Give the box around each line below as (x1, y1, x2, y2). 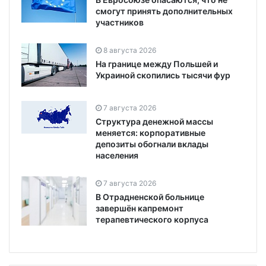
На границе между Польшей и (96, 58, 218, 69)
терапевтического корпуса (96, 214, 208, 224)
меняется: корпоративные (96, 127, 205, 138)
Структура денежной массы (96, 116, 213, 126)
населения (96, 150, 138, 160)
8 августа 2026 (103, 45, 156, 55)
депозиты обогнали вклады (96, 138, 208, 149)
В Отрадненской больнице (96, 191, 204, 202)
